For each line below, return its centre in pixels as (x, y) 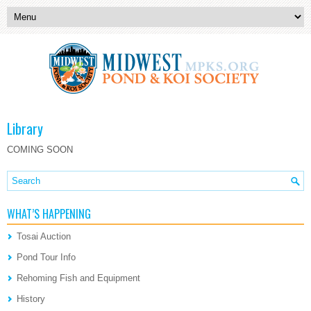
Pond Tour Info (46, 257)
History (31, 299)
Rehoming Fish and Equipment (78, 278)
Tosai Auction (44, 236)
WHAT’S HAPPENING (49, 214)
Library (25, 128)
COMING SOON (40, 150)
